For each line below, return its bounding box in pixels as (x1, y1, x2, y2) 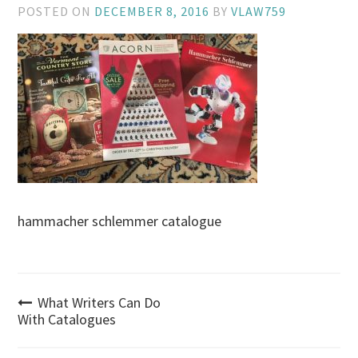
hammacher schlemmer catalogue (18, 212, 222, 231)
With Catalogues (18, 309, 117, 328)
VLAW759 (231, 3, 287, 20)
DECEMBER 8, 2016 (94, 3, 210, 20)
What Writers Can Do (38, 292, 161, 312)
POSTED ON (18, 3, 95, 20)
